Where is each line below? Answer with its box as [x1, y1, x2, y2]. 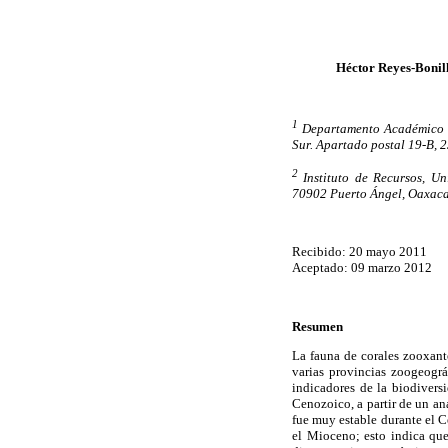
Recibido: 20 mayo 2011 [292, 244, 427, 260]
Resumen [292, 318, 343, 334]
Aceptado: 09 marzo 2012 [292, 260, 432, 276]
